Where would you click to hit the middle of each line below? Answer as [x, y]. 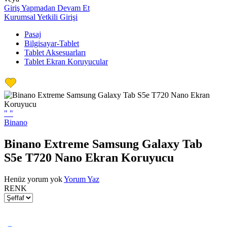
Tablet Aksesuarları [55, 52]
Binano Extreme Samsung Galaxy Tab [103, 144]
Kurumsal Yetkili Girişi [41, 17]
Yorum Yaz [82, 179]
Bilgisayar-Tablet [52, 43]
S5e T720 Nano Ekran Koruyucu [89, 157]
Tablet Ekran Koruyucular [66, 62]
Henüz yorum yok [33, 179]
